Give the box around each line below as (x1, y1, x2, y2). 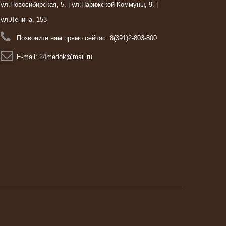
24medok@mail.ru (39, 53, 92, 61)
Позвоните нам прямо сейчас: (16, 34, 110, 42)
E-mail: (16, 53, 39, 61)
